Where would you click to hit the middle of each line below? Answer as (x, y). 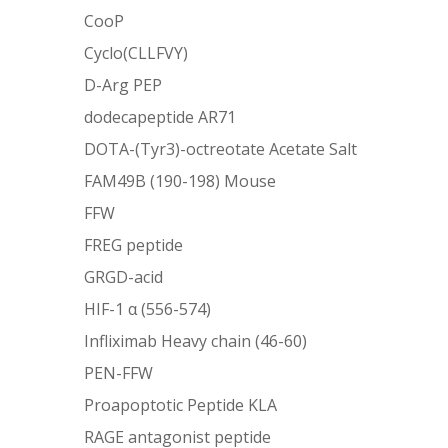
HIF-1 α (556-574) (148, 308)
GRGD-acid (124, 276)
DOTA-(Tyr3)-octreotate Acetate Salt (221, 148)
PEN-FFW (119, 372)
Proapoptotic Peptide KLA (181, 404)
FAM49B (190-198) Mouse (180, 180)
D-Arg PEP (123, 84)
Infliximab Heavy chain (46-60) (196, 340)
